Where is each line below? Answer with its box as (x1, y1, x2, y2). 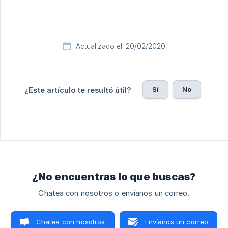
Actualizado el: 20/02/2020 (76, 42, 165, 51)
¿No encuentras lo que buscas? (32, 170, 196, 183)
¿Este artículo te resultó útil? (24, 85, 131, 95)
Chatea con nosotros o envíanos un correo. (38, 189, 190, 198)
